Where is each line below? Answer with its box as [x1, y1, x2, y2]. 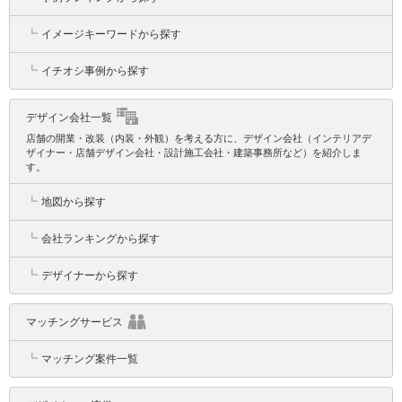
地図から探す [41, 196, 106, 208]
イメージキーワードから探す [41, 28, 181, 40]
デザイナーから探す [41, 269, 138, 282]
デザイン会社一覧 [26, 111, 112, 124]
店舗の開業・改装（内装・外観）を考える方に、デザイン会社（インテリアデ [26, 133, 371, 144]
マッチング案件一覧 [41, 353, 138, 365]
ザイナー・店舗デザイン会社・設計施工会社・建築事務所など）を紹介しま [26, 147, 362, 158]
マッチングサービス [26, 316, 123, 328]
